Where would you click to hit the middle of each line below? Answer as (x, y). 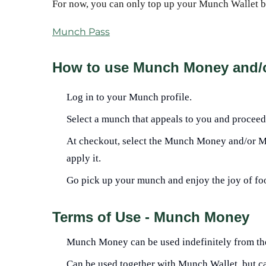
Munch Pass (81, 32)
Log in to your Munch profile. (129, 97)
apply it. (84, 158)
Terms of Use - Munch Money (151, 217)
